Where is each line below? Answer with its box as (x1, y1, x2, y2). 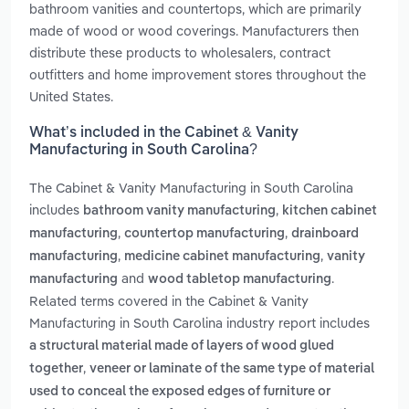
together (29, 362, 83, 376)
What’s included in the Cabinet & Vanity (29, 126, 299, 142)
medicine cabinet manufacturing (124, 250, 320, 264)
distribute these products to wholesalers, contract (29, 43, 330, 61)
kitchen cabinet (282, 204, 377, 218)
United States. (29, 87, 113, 105)
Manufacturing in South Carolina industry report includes (29, 314, 370, 332)
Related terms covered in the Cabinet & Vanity (29, 292, 309, 310)
